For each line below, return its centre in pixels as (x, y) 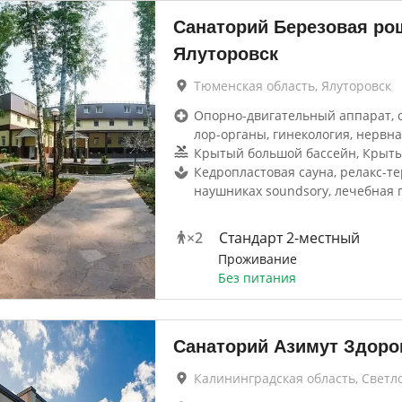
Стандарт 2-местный (289, 238)
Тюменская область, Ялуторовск (292, 86)
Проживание (257, 259)
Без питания (257, 278)
